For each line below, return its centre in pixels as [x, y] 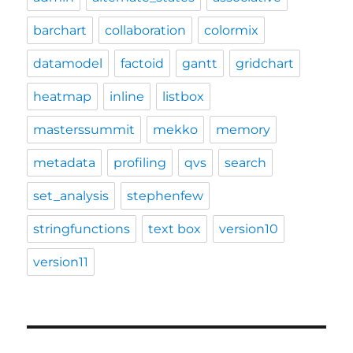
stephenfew [165, 195]
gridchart [265, 63]
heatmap [63, 96]
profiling [140, 162]
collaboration [146, 30]
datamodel [68, 63]
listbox [184, 96]
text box [175, 229]
